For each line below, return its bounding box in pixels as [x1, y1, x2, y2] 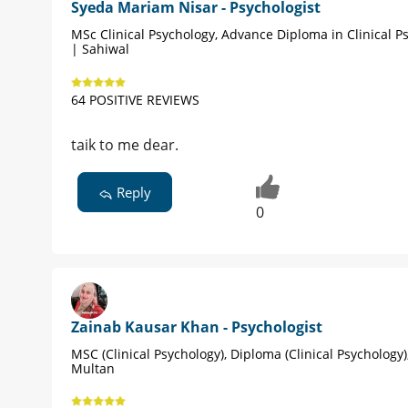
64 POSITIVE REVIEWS [71, 91, 199, 109]
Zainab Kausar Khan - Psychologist [71, 317, 322, 338]
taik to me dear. [71, 135, 178, 156]
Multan [71, 360, 115, 378]
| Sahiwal [71, 40, 129, 58]
